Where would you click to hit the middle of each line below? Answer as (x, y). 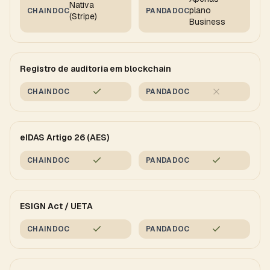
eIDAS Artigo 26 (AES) (64, 137)
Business (208, 22)
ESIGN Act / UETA (56, 206)
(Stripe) (83, 16)
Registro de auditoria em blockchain (96, 69)
